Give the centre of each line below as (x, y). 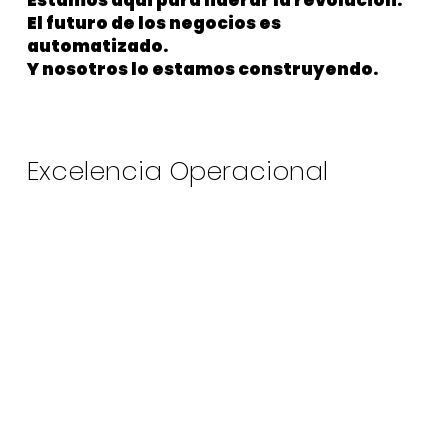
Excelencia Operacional (177, 170)
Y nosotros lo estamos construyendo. (202, 69)
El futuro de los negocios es (153, 23)
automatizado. (97, 46)
